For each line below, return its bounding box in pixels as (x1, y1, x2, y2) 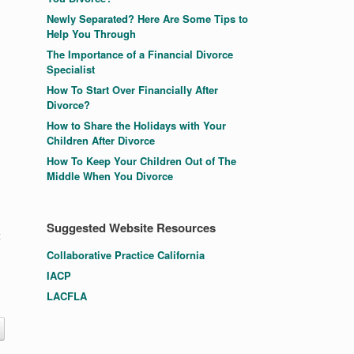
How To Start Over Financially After (47, 82, 219, 97)
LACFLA (47, 288, 88, 303)
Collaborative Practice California (47, 247, 205, 262)
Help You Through (47, 26, 137, 41)
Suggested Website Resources (47, 219, 217, 236)
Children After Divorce (47, 133, 156, 148)
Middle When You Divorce (47, 168, 174, 183)
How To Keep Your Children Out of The (47, 153, 237, 168)
